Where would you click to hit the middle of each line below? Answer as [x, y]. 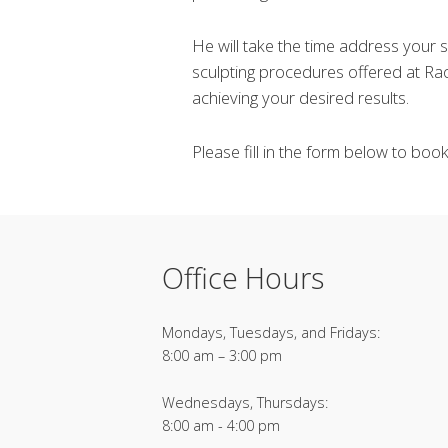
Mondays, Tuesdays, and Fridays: [271, 332]
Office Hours [243, 277]
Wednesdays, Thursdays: [245, 403]
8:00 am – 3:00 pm [222, 355]
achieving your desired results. [300, 98]
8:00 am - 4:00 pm [221, 426]
